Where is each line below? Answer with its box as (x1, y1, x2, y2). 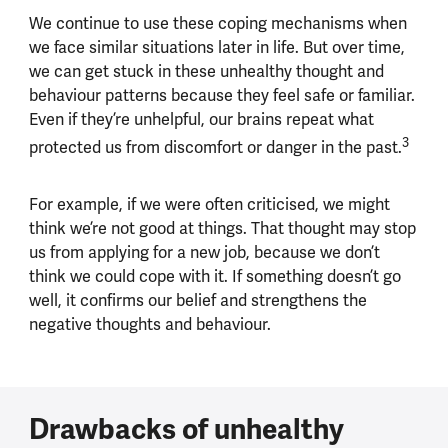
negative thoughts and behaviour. (28, 314, 275, 336)
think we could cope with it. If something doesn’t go (28, 266, 401, 288)
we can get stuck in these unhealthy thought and (28, 60, 384, 82)
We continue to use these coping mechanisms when (28, 12, 407, 34)
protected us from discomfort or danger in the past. (28, 137, 402, 158)
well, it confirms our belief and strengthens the (28, 290, 367, 312)
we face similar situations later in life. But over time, (28, 36, 405, 58)
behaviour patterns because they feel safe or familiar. (28, 84, 415, 106)
